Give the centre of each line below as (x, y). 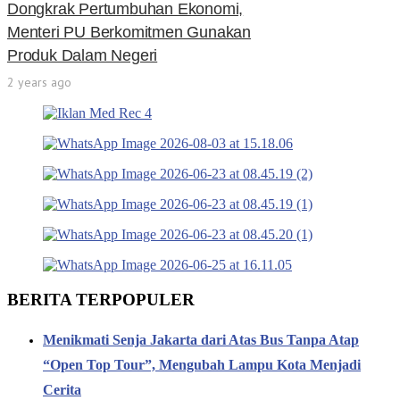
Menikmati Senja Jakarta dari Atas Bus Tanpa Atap (201, 340)
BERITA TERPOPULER (101, 300)
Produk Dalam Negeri (83, 56)
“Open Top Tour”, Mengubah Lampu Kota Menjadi (202, 365)
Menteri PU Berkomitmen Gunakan (129, 33)
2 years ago (39, 83)
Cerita (62, 390)
